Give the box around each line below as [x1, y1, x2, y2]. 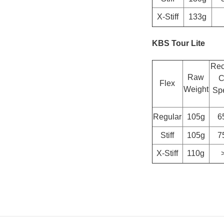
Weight [183, 84, 208, 93]
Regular [153, 112, 181, 121]
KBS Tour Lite [151, 38, 205, 47]
